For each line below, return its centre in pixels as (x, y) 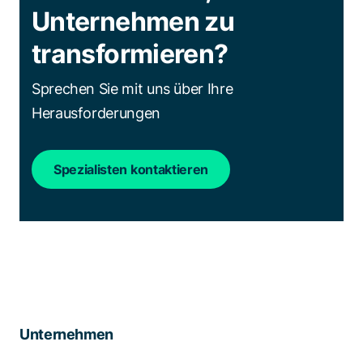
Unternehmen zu (133, 21)
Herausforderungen (96, 113)
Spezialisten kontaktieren (131, 169)
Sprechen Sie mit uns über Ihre (132, 89)
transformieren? (130, 54)
